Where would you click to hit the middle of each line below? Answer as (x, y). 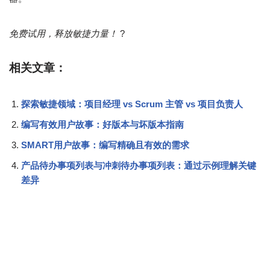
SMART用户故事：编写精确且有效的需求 (105, 145)
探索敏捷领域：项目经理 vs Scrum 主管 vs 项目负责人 (132, 104)
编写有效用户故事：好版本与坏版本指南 (102, 124)
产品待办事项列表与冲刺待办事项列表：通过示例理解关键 (139, 165)
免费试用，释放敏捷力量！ (63, 33)
